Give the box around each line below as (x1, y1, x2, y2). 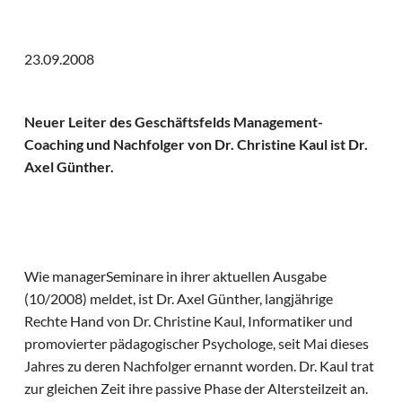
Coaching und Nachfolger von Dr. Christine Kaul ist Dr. (24, 135, 369, 153)
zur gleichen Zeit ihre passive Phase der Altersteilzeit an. (24, 380, 369, 398)
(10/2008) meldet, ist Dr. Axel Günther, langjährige (24, 290, 334, 308)
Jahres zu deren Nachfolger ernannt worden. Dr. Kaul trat (24, 357, 375, 375)
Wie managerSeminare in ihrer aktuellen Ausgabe (24, 267, 328, 285)
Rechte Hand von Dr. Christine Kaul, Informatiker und (24, 312, 354, 330)
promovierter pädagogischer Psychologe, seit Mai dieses (24, 335, 370, 353)
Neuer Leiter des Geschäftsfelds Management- (24, 113, 324, 131)
